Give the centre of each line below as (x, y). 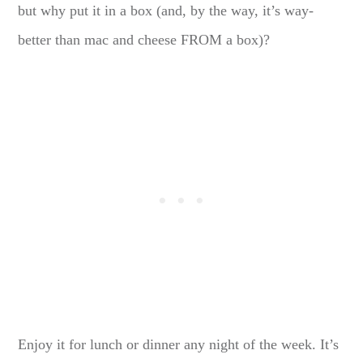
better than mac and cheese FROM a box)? (144, 40)
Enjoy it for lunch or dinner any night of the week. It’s (179, 345)
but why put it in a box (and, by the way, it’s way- (166, 11)
